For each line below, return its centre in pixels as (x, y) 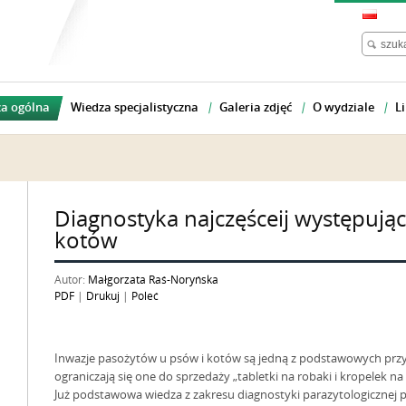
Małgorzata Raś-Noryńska (153, 280)
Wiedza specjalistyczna (135, 107)
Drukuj (103, 296)
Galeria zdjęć (256, 107)
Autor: (71, 280)
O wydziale (343, 107)
